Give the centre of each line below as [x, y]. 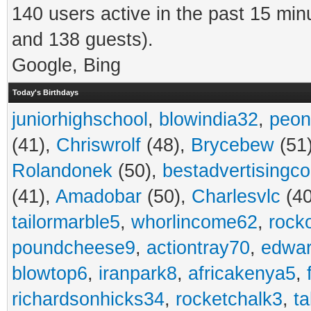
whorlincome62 [194, 222]
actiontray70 [198, 248]
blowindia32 [209, 119]
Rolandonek [62, 171]
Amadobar [99, 196]
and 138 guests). [83, 40]
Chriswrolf [99, 145]
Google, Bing [66, 65]
